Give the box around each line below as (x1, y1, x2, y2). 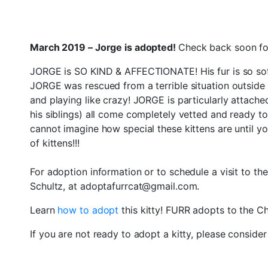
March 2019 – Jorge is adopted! (30, 41, 178, 53)
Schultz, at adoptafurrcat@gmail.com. (30, 179, 200, 192)
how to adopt (57, 203, 122, 216)
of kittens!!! (30, 136, 80, 149)
